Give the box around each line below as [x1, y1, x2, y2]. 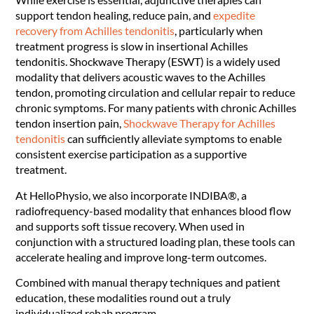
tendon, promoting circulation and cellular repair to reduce [15, 86, 296, 100]
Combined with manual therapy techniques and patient [15, 275, 281, 289]
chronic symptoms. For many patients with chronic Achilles [15, 101, 297, 115]
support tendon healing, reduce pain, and [15, 8, 214, 22]
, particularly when [175, 24, 264, 38]
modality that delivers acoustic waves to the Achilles [15, 70, 266, 84]
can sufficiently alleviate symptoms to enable [67, 132, 282, 146]
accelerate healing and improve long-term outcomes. [15, 250, 269, 264]
